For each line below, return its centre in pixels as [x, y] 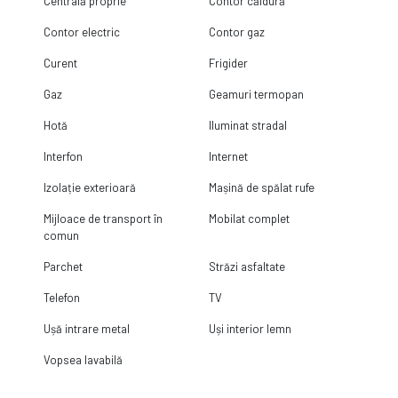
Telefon [61, 298]
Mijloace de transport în [103, 219]
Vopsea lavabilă [83, 360]
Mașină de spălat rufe [262, 188]
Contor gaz [237, 32]
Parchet [63, 267]
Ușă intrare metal [86, 329]
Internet [229, 157]
